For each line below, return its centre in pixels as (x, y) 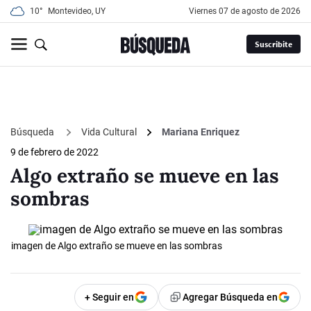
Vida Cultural (109, 132)
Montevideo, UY (77, 11)
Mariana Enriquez (201, 132)
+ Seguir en (109, 297)
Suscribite (273, 44)
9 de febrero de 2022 (54, 152)
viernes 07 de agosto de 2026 (247, 11)
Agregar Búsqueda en (230, 297)
